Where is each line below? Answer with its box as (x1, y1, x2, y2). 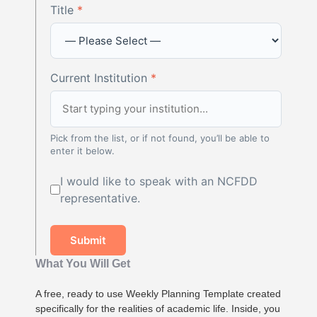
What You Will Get (35, 257, 130, 270)
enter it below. (50, 144, 115, 156)
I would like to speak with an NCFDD (60, 173, 258, 188)
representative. (60, 190, 141, 205)
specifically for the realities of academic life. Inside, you (35, 302, 280, 314)
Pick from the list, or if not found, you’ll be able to (50, 132, 270, 144)
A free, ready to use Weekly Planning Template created (35, 287, 281, 299)
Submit (70, 233, 106, 247)
